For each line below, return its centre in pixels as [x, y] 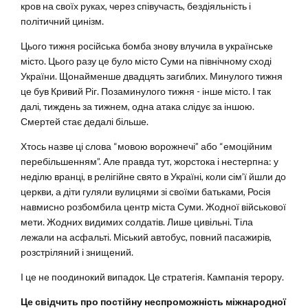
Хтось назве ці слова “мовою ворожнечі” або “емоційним [146, 146]
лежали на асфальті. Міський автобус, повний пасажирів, [146, 237]
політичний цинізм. [62, 21]
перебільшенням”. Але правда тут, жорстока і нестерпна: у [150, 162]
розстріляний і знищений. [77, 252]
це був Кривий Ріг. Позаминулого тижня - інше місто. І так [146, 91]
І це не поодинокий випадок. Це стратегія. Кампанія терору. [152, 277]
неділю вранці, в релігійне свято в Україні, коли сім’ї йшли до [153, 177]
